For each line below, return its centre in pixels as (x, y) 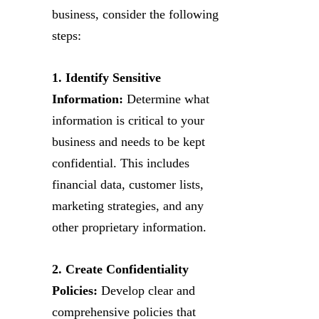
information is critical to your (128, 120)
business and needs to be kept (129, 141)
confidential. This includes (121, 163)
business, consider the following (135, 14)
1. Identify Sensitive (106, 77)
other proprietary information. (129, 227)
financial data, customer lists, (128, 184)
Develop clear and (146, 290)
